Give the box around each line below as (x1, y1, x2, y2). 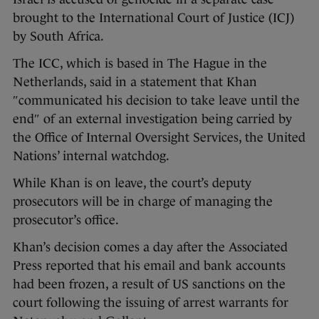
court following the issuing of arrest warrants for (13, 296, 288, 310)
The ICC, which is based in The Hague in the (13, 56, 267, 71)
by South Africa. (13, 29, 107, 44)
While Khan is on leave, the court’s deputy (13, 176, 251, 191)
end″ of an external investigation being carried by (13, 112, 292, 127)
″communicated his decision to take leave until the (13, 93, 300, 108)
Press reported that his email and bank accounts (13, 258, 286, 273)
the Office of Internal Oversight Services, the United (13, 130, 305, 145)
